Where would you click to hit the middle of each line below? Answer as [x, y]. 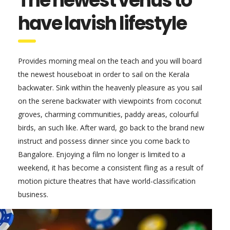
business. [33, 194]
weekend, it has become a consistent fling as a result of [111, 168]
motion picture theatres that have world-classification [107, 181]
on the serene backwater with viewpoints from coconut [110, 101]
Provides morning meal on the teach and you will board [110, 61]
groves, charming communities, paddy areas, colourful [108, 114]
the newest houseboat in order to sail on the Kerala [104, 74]
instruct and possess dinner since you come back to [104, 141]
